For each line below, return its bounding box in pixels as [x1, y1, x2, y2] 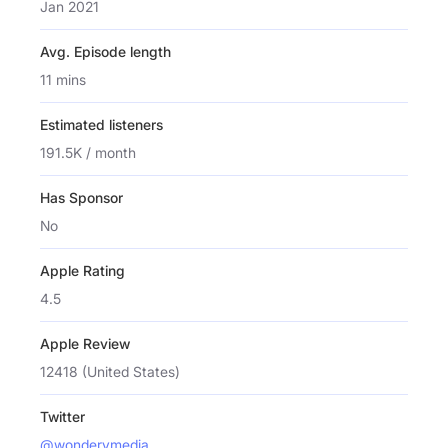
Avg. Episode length [40, 42, 171, 60]
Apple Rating [40, 261, 125, 279]
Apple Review [40, 334, 130, 352]
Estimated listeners [40, 115, 163, 133]
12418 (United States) [40, 362, 180, 380]
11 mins [40, 70, 86, 88]
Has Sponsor [40, 188, 123, 206]
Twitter [40, 407, 85, 425]
